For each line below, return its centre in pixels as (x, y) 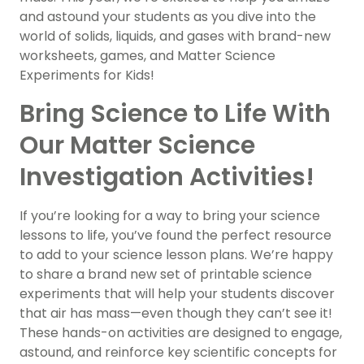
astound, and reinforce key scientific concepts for (178, 352)
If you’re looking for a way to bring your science (170, 215)
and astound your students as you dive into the (168, 16)
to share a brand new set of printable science (166, 274)
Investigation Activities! (167, 177)
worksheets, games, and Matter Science (147, 55)
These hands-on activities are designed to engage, (181, 332)
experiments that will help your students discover (177, 293)
